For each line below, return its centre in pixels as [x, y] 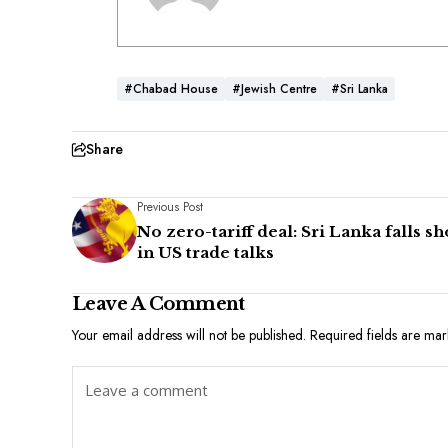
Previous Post [170, 207]
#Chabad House [171, 89]
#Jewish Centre [274, 89]
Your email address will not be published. [189, 335]
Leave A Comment [158, 304]
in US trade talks [205, 253]
